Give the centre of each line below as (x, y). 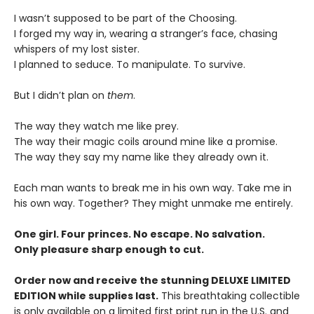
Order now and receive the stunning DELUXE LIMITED (152, 281)
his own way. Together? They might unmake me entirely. (153, 204)
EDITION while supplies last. (86, 296)
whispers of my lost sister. (77, 49)
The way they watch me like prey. (96, 127)
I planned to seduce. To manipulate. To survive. (130, 65)
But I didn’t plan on (61, 96)
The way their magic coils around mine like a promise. (146, 142)
